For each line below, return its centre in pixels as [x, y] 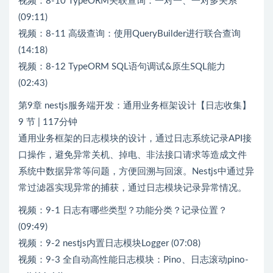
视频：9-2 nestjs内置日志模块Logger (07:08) [109, 243]
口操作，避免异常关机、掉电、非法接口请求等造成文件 [133, 155]
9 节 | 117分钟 [48, 122]
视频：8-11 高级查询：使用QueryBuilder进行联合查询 [129, 34]
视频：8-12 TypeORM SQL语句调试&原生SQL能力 [122, 66]
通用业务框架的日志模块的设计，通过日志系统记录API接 [135, 138]
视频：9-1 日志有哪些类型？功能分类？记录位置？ [123, 210]
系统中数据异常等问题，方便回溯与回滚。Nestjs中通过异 [136, 171]
